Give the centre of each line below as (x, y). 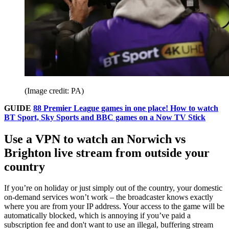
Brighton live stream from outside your (107, 153)
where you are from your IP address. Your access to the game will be (114, 207)
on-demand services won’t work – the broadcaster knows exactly (109, 197)
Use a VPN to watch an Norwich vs (95, 139)
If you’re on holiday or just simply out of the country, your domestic (113, 188)
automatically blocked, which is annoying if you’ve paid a (97, 216)
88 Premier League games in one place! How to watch (126, 108)
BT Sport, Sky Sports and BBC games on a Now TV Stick (105, 117)
